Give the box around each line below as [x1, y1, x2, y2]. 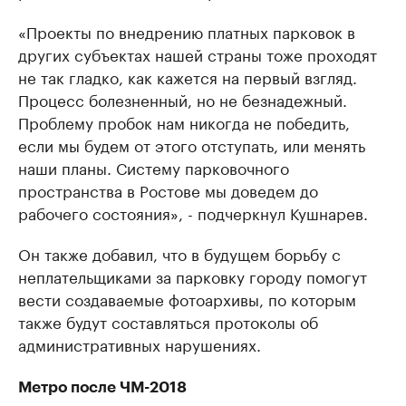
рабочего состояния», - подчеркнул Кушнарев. [18, 200, 368, 225]
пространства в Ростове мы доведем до [18, 178, 318, 202]
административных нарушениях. [18, 332, 261, 356]
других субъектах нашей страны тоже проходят [18, 42, 377, 66]
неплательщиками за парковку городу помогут [18, 264, 367, 288]
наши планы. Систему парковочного [18, 155, 289, 179]
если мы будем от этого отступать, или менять [18, 132, 365, 157]
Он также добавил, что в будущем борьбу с [18, 241, 341, 266]
